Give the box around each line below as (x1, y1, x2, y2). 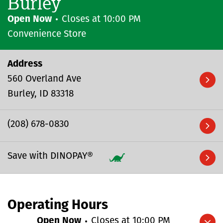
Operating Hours (7, 199, 108, 213)
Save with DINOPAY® (7, 151, 93, 161)
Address (7, 59, 42, 69)
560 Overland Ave (7, 74, 81, 84)
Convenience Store (7, 29, 86, 39)
